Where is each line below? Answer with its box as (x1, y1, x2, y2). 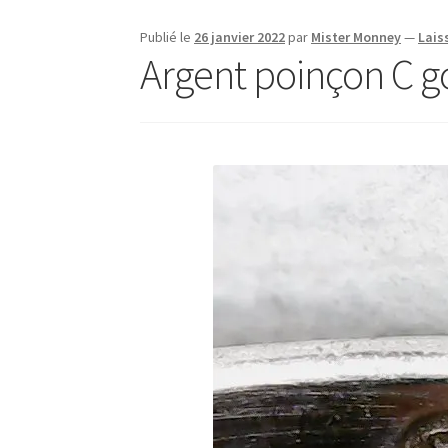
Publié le (140, 28, 195, 47)
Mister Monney (311, 28, 402, 47)
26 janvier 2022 (194, 28, 286, 47)
